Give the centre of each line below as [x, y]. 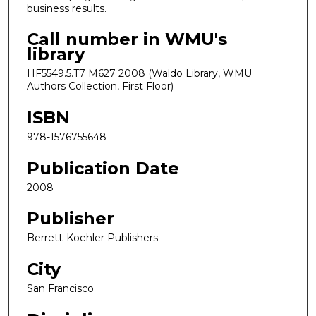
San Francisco [60, 288]
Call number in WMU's [127, 39]
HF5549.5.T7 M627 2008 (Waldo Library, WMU [139, 74]
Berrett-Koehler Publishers [92, 238]
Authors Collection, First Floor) [100, 86]
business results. [67, 8]
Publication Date [103, 168]
